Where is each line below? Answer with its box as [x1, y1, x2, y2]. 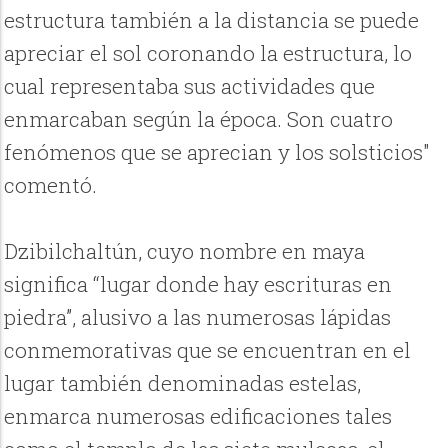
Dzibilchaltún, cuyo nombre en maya [4, 237, 366, 266]
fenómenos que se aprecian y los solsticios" [4, 138, 431, 167]
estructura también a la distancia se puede [4, 6, 420, 35]
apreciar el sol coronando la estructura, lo [4, 39, 413, 68]
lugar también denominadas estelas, [4, 369, 362, 398]
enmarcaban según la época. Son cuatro [4, 105, 394, 134]
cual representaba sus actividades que [4, 72, 376, 101]
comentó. [4, 171, 98, 200]
